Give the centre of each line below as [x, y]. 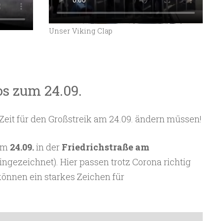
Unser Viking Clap [81, 31]
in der [48, 147]
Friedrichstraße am [105, 147]
